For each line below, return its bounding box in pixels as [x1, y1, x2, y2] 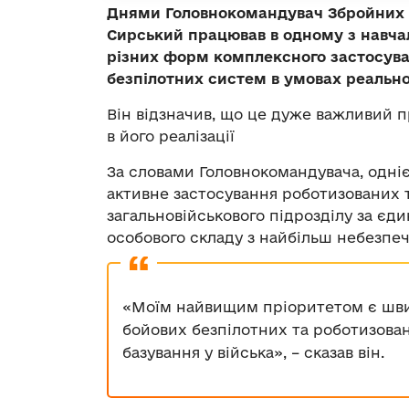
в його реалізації [107, 127, 235, 144]
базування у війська [122, 343, 274, 361]
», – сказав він [274, 343, 381, 361]
